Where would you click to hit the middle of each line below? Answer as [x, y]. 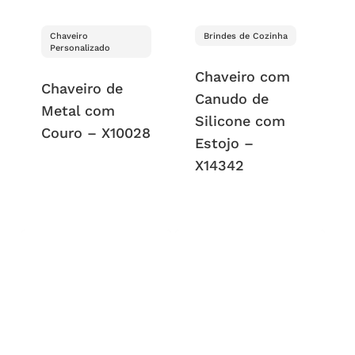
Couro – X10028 [95, 132]
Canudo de [232, 98]
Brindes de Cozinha [246, 36]
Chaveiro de [82, 88]
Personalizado [80, 48]
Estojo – [225, 143]
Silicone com [240, 120]
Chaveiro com [243, 76]
